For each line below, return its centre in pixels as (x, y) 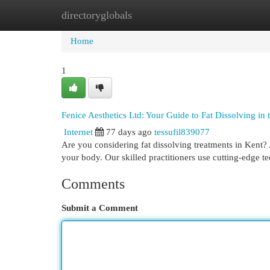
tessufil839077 (182, 132)
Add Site (221, 15)
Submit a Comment (100, 208)
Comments (93, 184)
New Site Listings (153, 15)
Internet (78, 132)
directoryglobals (97, 15)
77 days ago (129, 132)
